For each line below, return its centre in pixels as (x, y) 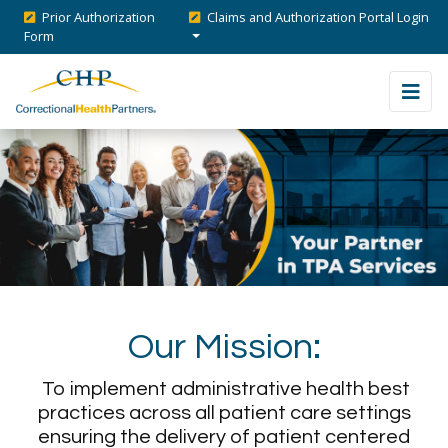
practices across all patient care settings (224, 412)
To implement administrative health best (224, 388)
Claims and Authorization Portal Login (317, 17)
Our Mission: (224, 346)
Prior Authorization (97, 17)
